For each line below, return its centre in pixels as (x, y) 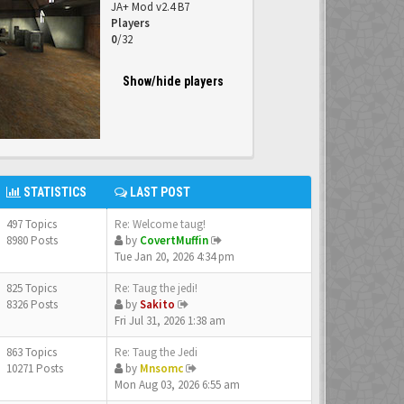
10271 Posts (35, 368)
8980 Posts (32, 240)
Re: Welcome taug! (160, 224)
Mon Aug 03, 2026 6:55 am (177, 385)
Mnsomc (161, 368)
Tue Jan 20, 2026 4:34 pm (174, 257)
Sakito (157, 304)
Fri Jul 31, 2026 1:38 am (170, 321)
